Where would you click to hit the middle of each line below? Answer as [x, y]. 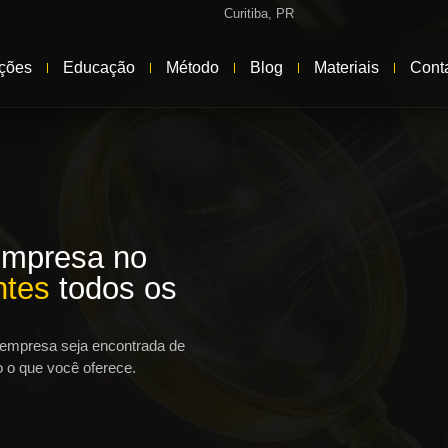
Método [192, 67]
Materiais [346, 67]
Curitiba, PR [259, 14]
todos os [113, 289]
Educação [98, 67]
